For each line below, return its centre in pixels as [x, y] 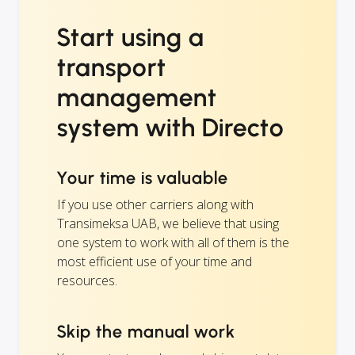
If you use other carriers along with [155, 205]
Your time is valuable [143, 178]
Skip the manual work [147, 332]
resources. [87, 281]
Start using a [131, 38]
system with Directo [171, 128]
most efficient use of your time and [155, 262]
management [137, 98]
